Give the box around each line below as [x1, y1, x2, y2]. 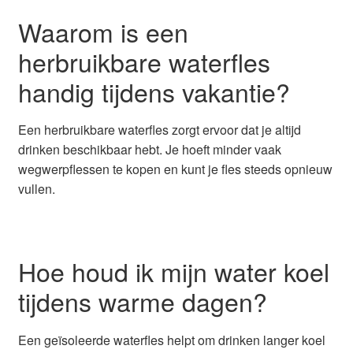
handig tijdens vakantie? [17, 72, 290, 110]
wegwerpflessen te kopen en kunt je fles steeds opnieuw [17, 159, 333, 178]
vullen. [17, 179, 55, 198]
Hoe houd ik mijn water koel [17, 253, 329, 290]
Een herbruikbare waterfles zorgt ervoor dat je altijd [17, 120, 301, 139]
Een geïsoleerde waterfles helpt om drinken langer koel [17, 330, 325, 349]
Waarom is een [17, 13, 188, 50]
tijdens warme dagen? [17, 283, 267, 320]
